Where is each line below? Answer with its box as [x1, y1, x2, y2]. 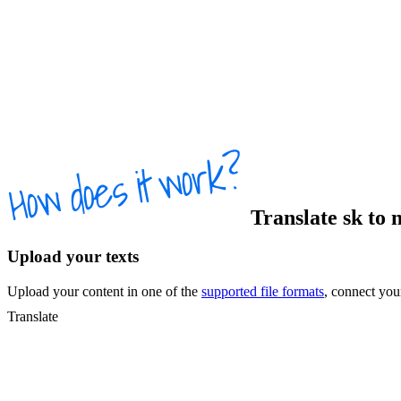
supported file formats [201, 284, 324, 300]
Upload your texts [7, 247, 139, 267]
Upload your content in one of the [7, 284, 201, 300]
